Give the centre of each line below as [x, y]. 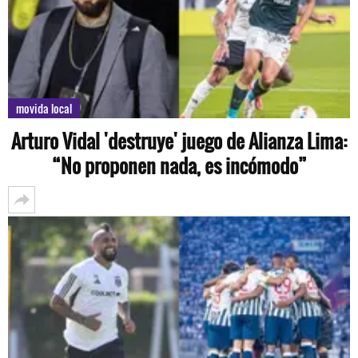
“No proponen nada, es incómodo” [179, 165]
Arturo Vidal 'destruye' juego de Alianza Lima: [179, 141]
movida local [44, 108]
